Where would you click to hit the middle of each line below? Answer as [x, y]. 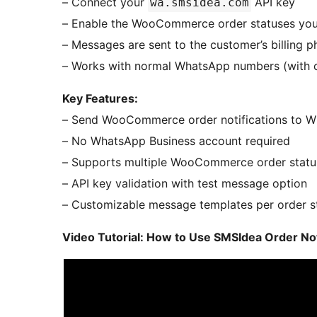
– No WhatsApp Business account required [176, 141]
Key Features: [100, 99]
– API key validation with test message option [185, 184]
